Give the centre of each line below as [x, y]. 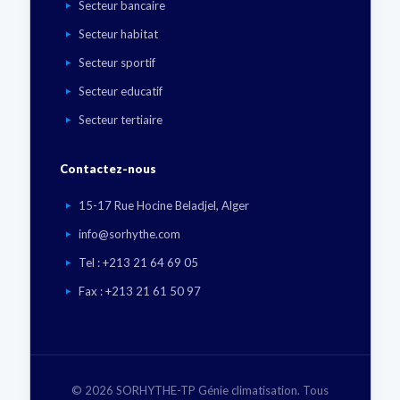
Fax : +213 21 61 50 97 [140, 291]
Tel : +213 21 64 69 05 [139, 262]
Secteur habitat [119, 33]
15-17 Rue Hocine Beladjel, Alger [164, 205]
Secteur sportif [117, 62]
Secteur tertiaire [121, 119]
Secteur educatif [121, 91]
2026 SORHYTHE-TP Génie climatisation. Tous [207, 390]
